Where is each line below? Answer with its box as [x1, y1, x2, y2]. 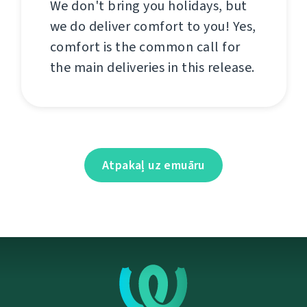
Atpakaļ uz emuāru [102, 157, 205, 174]
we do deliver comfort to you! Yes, [49, 17, 256, 36]
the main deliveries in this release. [49, 58, 255, 77]
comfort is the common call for [49, 38, 241, 57]
